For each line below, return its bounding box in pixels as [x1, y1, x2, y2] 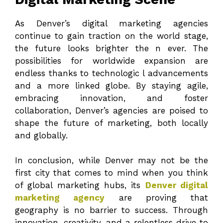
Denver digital [145, 180, 209, 191]
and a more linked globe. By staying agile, [15, 80, 208, 91]
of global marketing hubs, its [15, 180, 145, 191]
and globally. [15, 130, 68, 140]
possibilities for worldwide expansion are [15, 55, 208, 66]
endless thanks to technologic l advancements [15, 68, 208, 78]
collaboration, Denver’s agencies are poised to [15, 105, 208, 115]
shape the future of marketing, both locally [15, 117, 208, 128]
